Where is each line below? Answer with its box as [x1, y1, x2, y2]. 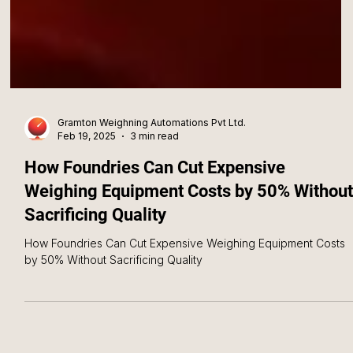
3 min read [129, 165, 179, 177]
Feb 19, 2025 [57, 165, 116, 177]
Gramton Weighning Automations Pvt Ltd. [57, 151, 246, 164]
